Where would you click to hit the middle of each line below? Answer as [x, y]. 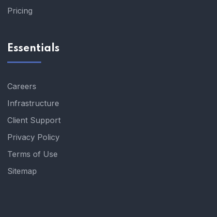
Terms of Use [32, 154]
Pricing [20, 10]
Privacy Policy [33, 137]
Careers [22, 86]
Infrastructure [33, 103]
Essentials [33, 48]
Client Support [34, 120]
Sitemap [22, 171]
